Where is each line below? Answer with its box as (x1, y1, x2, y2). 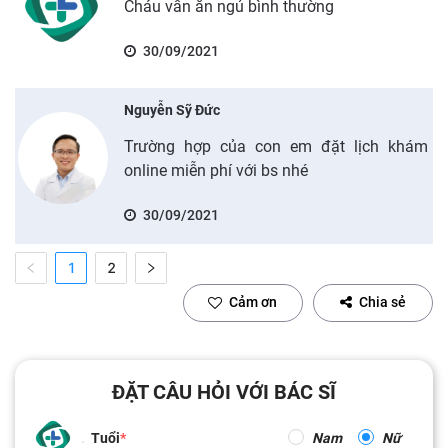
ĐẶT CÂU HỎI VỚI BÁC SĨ (112, 379, 336, 404)
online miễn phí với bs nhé (123, 160, 308, 180)
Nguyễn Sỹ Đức (123, 101, 220, 118)
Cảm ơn (229, 294, 277, 310)
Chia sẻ (359, 294, 406, 310)
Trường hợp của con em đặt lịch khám (123, 136, 428, 156)
